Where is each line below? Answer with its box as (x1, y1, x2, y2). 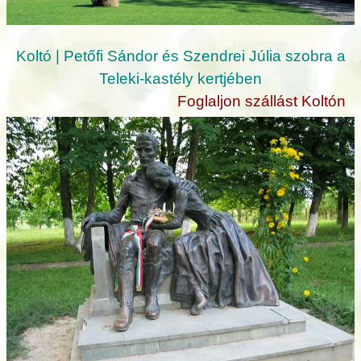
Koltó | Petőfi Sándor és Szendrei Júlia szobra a (15, 48, 346, 64)
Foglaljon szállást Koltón (176, 93, 346, 110)
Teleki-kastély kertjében (99, 70, 262, 87)
